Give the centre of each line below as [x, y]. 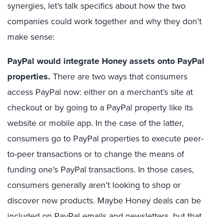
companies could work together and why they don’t [104, 21]
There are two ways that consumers [119, 77]
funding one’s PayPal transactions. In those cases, [101, 170]
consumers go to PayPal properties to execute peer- [105, 139]
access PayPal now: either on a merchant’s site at [100, 92]
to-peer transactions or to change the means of [96, 154]
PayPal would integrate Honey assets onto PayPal [106, 61]
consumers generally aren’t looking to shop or [94, 185]
